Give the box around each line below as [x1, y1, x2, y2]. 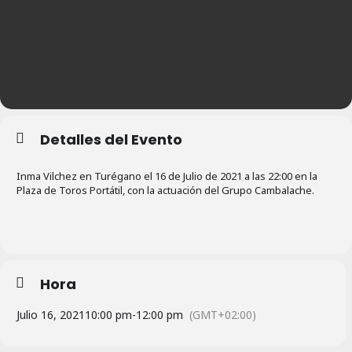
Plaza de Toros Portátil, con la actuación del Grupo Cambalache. [16, 183, 314, 198]
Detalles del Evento [40, 130, 182, 150]
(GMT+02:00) [189, 307, 256, 323]
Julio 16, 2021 [16, 307, 85, 323]
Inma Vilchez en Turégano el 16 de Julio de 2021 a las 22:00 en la [16, 169, 317, 184]
